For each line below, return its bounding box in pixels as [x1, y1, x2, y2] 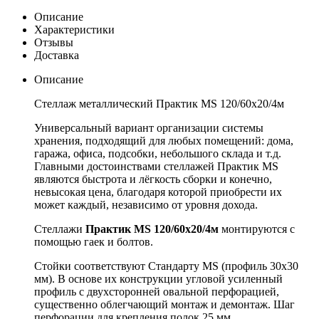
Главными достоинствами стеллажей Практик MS [34, 159, 278, 172]
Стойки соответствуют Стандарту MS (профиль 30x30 [34, 259, 298, 272]
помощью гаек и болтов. [34, 235, 153, 248]
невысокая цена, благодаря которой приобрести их [34, 185, 282, 198]
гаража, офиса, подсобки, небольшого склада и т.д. [34, 147, 281, 159]
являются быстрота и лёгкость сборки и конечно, [34, 172, 272, 185]
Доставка [34, 48, 79, 61]
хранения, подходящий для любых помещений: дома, [34, 134, 293, 147]
